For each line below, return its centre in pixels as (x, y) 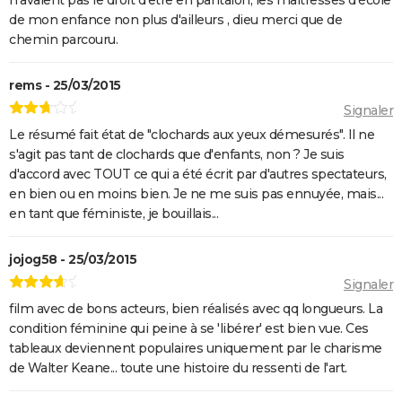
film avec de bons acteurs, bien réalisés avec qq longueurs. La (196, 309)
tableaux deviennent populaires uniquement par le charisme (196, 349)
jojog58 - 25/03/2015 (73, 260)
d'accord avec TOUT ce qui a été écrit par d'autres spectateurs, (198, 175)
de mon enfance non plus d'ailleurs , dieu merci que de (175, 19)
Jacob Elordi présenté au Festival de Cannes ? (186, 13)
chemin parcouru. (63, 39)
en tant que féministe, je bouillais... (114, 214)
